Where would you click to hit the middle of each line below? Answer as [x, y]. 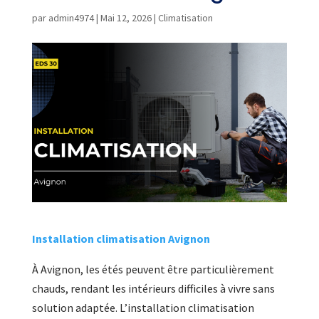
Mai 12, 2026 [126, 18]
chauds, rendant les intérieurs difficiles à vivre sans [153, 288]
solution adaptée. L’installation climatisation [143, 307]
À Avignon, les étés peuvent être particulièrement [153, 269]
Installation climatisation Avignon [121, 238]
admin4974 [71, 18]
